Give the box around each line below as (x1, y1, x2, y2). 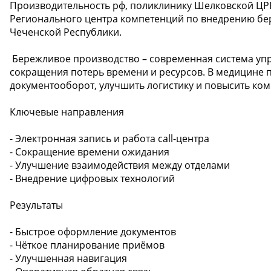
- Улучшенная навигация (10, 251, 127, 265)
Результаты (10, 198, 63, 212)
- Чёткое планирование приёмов (10, 238, 165, 252)
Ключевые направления (10, 105, 124, 119)
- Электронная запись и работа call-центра (10, 131, 209, 145)
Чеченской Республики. (10, 25, 122, 39)
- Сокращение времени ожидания (10, 145, 169, 158)
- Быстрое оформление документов (10, 224, 176, 238)
